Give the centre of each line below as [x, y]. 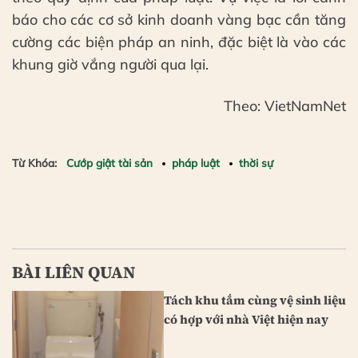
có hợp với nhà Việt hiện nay [246, 319]
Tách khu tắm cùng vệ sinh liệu [255, 300]
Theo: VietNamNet [285, 105]
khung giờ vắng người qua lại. [110, 65]
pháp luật [196, 163]
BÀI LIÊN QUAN [74, 272]
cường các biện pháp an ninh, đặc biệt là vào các [179, 42]
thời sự [256, 163]
